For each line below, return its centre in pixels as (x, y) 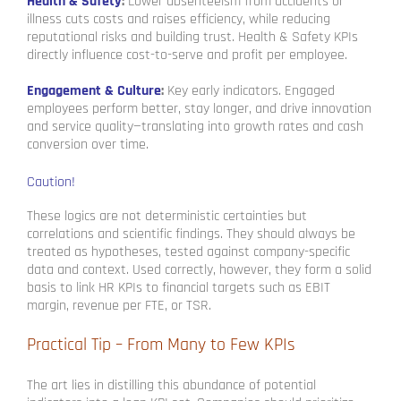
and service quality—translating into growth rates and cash (195, 127)
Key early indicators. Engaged (249, 91)
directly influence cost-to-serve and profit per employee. (187, 55)
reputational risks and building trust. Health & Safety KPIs (192, 38)
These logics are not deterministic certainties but (167, 217)
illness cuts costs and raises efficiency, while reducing (179, 20)
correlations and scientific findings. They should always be (191, 235)
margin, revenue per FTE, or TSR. (119, 306)
